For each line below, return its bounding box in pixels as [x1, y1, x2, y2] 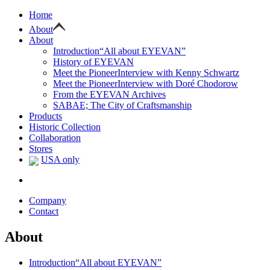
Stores [29, 143, 52, 154]
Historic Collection [29, 122, 101, 132]
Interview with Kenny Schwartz [118, 67, 239, 78]
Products [29, 111, 62, 121]
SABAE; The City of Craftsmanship [53, 100, 192, 110]
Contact [29, 206, 58, 216]
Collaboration [29, 133, 81, 143]
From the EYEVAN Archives [53, 89, 166, 99]
